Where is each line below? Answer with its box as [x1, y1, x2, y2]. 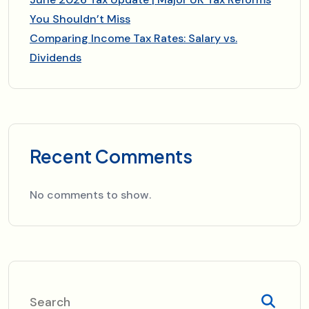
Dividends [30, 50, 81, 65]
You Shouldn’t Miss [30, 11, 130, 26]
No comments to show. [30, 187, 151, 202]
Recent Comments [30, 144, 192, 168]
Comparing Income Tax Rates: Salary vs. [30, 30, 237, 46]
